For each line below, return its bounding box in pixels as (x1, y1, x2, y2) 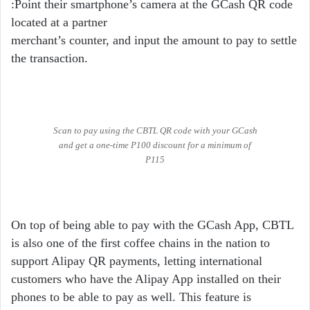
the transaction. (11, 51, 88, 66)
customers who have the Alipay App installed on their (11, 272, 281, 286)
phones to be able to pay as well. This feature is (11, 290, 251, 304)
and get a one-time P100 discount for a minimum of (59, 140, 251, 151)
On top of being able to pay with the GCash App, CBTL (11, 218, 293, 232)
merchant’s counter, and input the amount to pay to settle (11, 33, 297, 48)
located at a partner (11, 15, 107, 30)
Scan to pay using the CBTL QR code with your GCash (53, 125, 257, 136)
